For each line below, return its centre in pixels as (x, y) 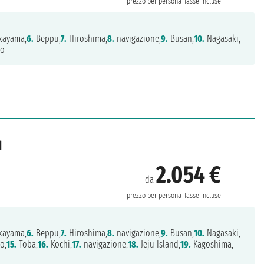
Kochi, (60, 245)
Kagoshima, (212, 245)
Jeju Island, (160, 245)
